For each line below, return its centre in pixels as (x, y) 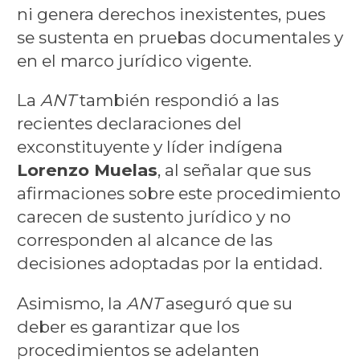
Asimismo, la (71, 304)
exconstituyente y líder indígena (149, 147)
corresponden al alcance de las (144, 240)
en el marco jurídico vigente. (134, 60)
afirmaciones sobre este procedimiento (178, 194)
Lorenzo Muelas (87, 170)
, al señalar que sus (234, 170)
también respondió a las (177, 100)
